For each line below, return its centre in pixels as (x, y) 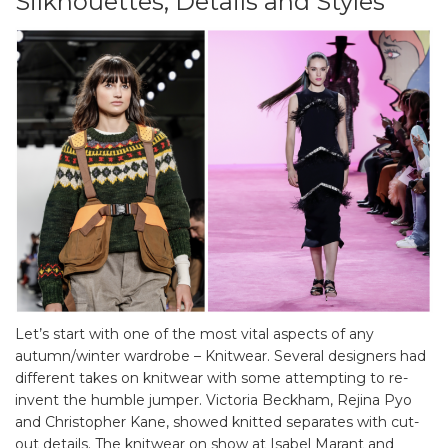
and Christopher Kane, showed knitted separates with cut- (217, 422)
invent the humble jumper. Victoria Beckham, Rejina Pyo (213, 400)
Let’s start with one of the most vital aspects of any (194, 334)
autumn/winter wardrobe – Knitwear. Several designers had (220, 356)
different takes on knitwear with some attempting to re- (211, 378)
